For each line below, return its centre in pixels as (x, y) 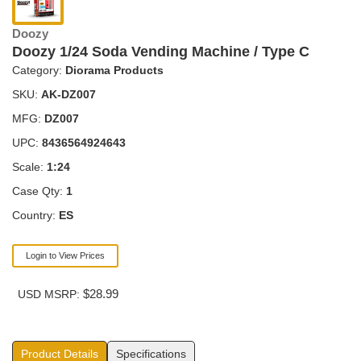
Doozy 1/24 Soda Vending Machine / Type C (161, 52)
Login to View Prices (65, 255)
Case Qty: (39, 191)
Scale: (29, 167)
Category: (39, 70)
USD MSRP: (50, 294)
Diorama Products (114, 70)
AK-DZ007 (68, 94)
